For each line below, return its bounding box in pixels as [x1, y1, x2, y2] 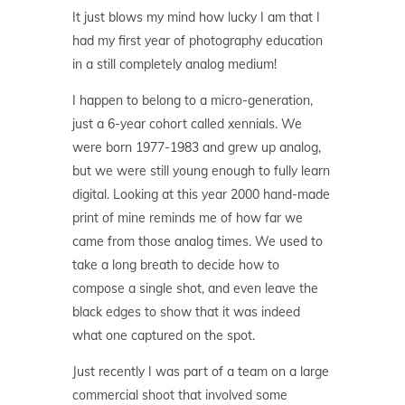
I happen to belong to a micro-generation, [72, 92, 313, 108]
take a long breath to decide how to [72, 257, 279, 273]
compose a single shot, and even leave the [72, 280, 318, 297]
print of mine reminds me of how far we [72, 210, 303, 226]
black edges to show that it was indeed [72, 304, 300, 320]
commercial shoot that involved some [72, 387, 287, 403]
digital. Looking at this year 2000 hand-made [72, 186, 330, 202]
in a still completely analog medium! [72, 56, 277, 72]
